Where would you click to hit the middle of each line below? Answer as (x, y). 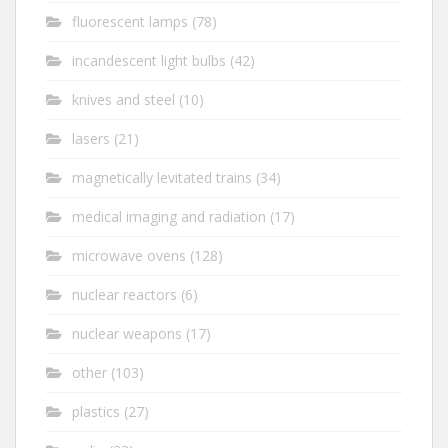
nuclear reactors (124, 294)
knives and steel (123, 99)
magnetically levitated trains (162, 177)
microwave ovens (129, 255)
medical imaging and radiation (169, 216)
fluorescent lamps (130, 21)
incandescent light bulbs (149, 60)
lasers (91, 138)
